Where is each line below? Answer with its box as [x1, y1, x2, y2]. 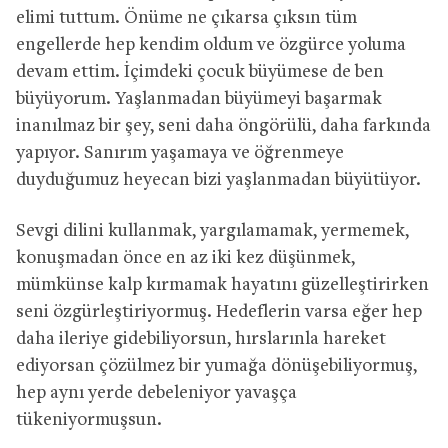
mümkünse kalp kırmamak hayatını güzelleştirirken [16, 275, 429, 295]
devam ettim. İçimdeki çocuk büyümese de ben [16, 62, 384, 82]
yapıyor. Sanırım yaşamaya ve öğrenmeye [16, 143, 344, 163]
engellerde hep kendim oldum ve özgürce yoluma [16, 35, 406, 55]
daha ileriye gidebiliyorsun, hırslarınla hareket [16, 329, 386, 349]
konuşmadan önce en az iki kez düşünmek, [16, 248, 355, 268]
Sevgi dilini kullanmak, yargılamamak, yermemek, [16, 221, 409, 241]
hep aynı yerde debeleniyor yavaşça [16, 383, 297, 403]
